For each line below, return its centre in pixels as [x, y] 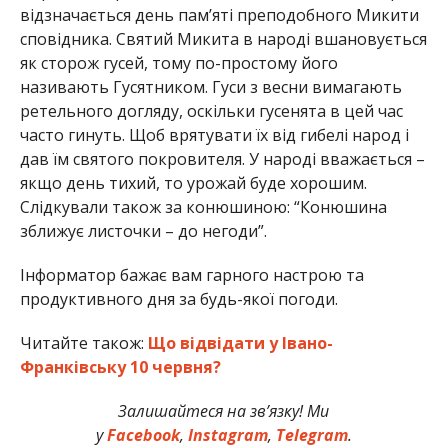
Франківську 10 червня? [120, 366]
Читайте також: [83, 342]
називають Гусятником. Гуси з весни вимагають [210, 86]
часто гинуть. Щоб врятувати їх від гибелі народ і [214, 134]
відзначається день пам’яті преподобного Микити [219, 14]
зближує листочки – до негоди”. [143, 230]
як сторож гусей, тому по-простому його [178, 62]
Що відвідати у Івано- [240, 342]
